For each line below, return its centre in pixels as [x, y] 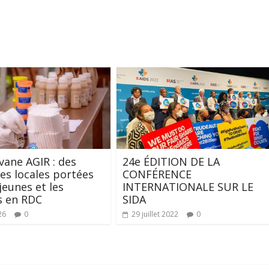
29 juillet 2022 [155, 214]
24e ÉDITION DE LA [171, 161]
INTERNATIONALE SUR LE [188, 186]
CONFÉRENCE [157, 174]
